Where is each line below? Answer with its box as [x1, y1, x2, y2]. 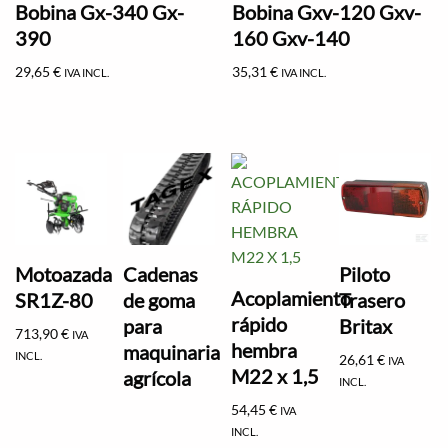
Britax [339, 313, 393, 338]
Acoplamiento [231, 285, 352, 310]
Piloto [339, 261, 391, 286]
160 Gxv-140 [232, 25, 351, 50]
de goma [123, 287, 196, 312]
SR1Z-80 [15, 287, 93, 312]
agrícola [123, 365, 192, 390]
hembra [231, 337, 298, 362]
